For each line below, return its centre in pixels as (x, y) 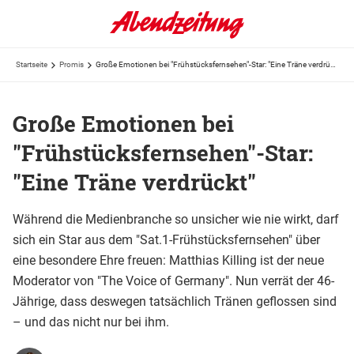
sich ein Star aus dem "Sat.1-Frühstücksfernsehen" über (166, 239)
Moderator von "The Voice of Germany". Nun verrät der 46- (173, 281)
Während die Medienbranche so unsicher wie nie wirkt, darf (176, 219)
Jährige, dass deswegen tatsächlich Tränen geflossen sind (175, 301)
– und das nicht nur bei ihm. (91, 322)
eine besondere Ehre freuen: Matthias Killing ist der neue (168, 260)
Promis (72, 64)
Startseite (32, 64)
